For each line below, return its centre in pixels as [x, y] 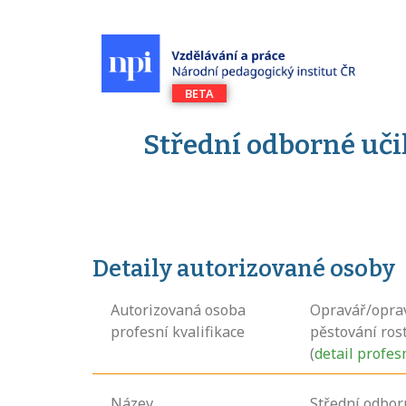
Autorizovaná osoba [178, 310]
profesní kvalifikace [178, 332]
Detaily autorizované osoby [244, 269]
